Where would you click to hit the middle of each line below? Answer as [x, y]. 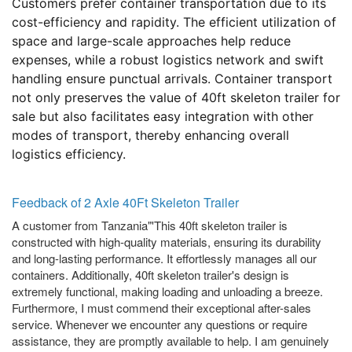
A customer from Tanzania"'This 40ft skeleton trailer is [150, 225]
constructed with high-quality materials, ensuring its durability [167, 242]
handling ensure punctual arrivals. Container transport [172, 79]
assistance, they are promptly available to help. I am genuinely [170, 341]
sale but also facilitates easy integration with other [163, 117]
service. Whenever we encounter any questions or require [159, 324]
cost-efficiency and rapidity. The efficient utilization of [174, 22]
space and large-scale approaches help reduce [151, 41]
